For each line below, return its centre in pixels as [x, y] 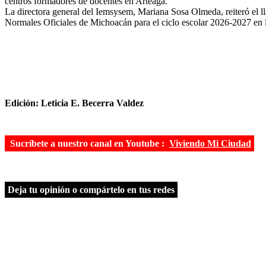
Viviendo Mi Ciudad [210, 143]
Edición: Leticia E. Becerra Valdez [74, 103]
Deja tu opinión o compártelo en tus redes [91, 190]
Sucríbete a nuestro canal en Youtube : [86, 143]
